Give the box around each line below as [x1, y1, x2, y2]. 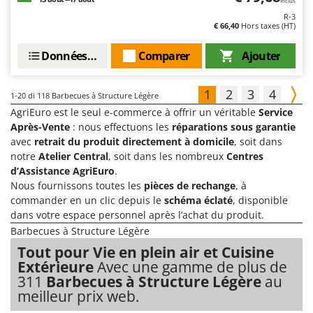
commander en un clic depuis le [10, 194, 164, 208]
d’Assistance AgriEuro [10, 164, 115, 178]
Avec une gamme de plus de [97, 257, 287, 277]
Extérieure [17, 257, 97, 277]
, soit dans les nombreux [108, 150, 226, 163]
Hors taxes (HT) [239, 20, 296, 31]
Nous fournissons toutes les [10, 179, 144, 193]
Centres [226, 150, 263, 163]
